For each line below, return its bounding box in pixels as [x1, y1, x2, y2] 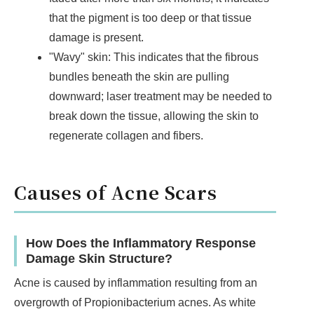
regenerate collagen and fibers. [49, 129, 203, 142]
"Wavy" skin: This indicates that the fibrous [49, 50, 259, 63]
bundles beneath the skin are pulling [49, 70, 229, 83]
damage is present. [49, 31, 146, 43]
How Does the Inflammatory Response [25, 235, 256, 251]
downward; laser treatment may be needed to [49, 90, 272, 102]
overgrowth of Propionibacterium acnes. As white [14, 296, 256, 308]
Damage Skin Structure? [25, 251, 172, 266]
